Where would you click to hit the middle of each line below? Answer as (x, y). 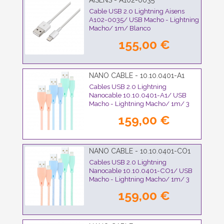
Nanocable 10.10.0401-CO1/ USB (141, 171)
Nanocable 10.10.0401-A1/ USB (138, 95)
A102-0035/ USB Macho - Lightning (144, 20)
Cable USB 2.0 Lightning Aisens (137, 11)
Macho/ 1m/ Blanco (120, 28)
